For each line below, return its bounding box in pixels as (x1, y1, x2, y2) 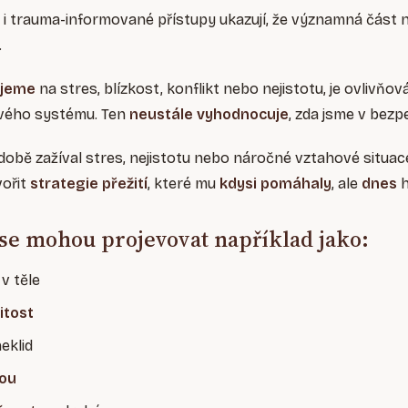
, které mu (148, 175, 216, 193)
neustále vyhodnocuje (129, 106, 289, 124)
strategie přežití (30, 175, 148, 193)
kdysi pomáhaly (216, 175, 331, 193)
